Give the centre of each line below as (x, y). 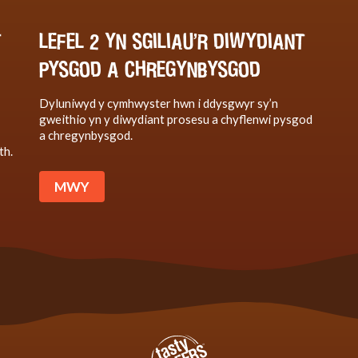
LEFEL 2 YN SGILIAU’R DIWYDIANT (172, 40)
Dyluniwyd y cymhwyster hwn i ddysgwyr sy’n (159, 103)
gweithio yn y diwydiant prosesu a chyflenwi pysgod (176, 119)
